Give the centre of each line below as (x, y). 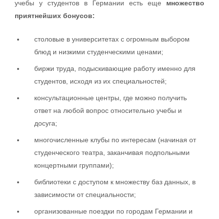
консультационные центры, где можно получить (110, 98)
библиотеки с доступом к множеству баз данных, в (115, 182)
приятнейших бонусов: (55, 15)
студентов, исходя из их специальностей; (100, 81)
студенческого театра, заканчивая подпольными (112, 152)
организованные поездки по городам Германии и (113, 211)
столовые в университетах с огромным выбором (112, 39)
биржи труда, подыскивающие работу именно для (115, 68)
